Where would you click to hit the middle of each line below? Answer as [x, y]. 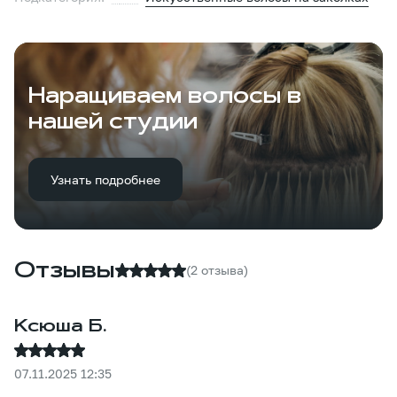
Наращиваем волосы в [165, 97]
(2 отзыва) [217, 270]
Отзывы [65, 272]
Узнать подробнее [105, 179]
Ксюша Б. [61, 327]
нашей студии [113, 123]
